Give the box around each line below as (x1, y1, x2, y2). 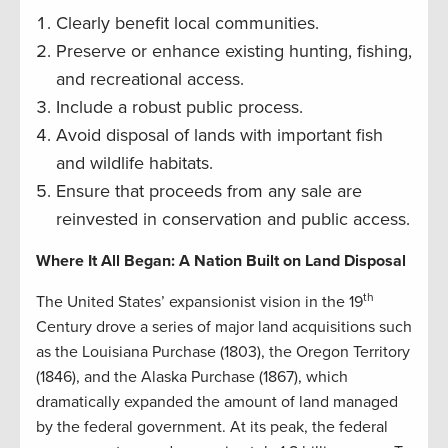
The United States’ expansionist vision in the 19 (36, 291, 363, 312)
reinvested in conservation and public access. (56, 207, 410, 230)
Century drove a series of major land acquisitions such (36, 316, 412, 337)
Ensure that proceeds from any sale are (56, 179, 362, 202)
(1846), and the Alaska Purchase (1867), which (36, 366, 348, 387)
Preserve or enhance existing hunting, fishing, (56, 39, 412, 62)
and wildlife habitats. (56, 151, 213, 174)
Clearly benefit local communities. (56, 11, 319, 34)
